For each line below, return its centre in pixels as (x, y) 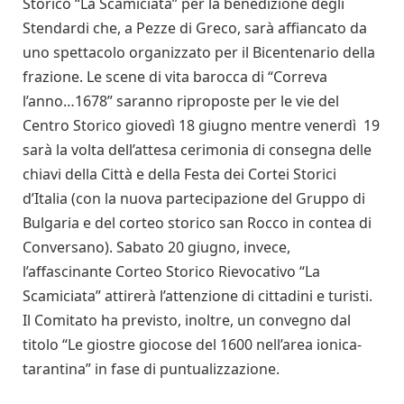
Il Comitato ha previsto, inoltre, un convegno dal (187, 321)
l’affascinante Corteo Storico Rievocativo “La (171, 272)
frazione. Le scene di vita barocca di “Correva (175, 77)
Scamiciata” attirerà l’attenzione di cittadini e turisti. (197, 296)
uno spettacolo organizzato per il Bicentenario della (199, 53)
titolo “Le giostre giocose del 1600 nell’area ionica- (192, 345)
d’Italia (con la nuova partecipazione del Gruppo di (194, 199)
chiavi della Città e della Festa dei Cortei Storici (179, 174)
